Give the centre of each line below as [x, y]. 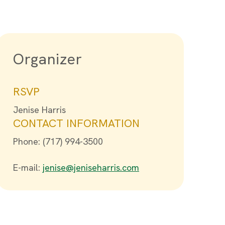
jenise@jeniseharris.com [91, 167]
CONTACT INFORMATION [76, 123]
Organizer [48, 59]
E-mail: [28, 167]
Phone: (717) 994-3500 [58, 141]
